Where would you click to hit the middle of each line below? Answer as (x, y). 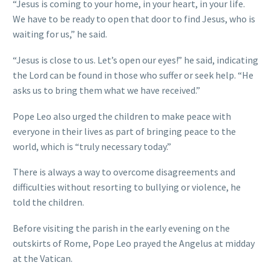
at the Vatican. (43, 258)
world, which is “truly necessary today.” (92, 146)
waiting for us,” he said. (60, 34)
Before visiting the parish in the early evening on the (121, 228)
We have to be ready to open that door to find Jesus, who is (134, 19)
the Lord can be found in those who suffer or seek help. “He (133, 75)
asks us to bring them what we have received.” (106, 90)
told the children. (48, 202)
